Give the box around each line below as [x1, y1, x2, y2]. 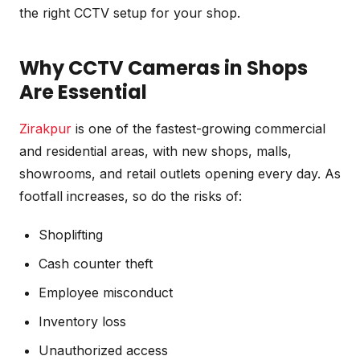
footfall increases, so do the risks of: [19, 187, 242, 204]
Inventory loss [39, 313, 126, 329]
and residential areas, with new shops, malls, [19, 142, 292, 159]
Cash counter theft [39, 255, 153, 272]
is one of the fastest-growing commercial [72, 120, 325, 137]
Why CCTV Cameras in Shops [19, 54, 308, 81]
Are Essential [19, 78, 147, 105]
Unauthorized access [39, 342, 168, 358]
